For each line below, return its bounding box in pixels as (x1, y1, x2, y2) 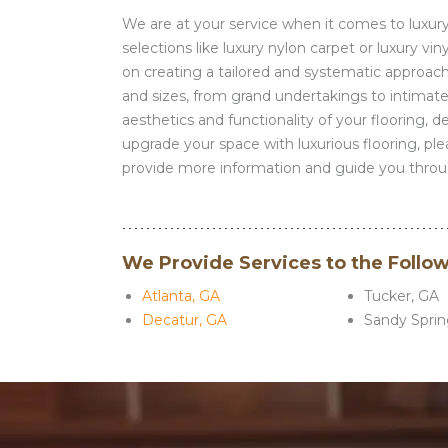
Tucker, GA (364, 287, 440, 305)
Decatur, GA (142, 311, 227, 329)
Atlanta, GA (142, 287, 220, 305)
